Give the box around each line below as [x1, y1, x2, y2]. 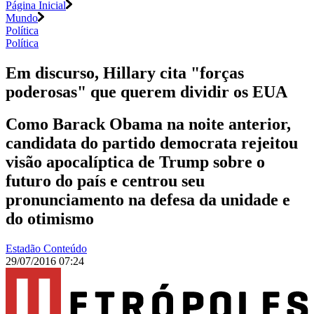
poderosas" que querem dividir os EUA [6, 82, 287, 101]
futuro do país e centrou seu [6, 172, 205, 191]
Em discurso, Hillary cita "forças [6, 63, 244, 82]
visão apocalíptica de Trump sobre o [6, 153, 265, 172]
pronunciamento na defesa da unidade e [6, 191, 290, 210]
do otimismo [6, 210, 94, 228]
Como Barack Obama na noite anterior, [6, 115, 291, 134]
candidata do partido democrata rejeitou [6, 134, 298, 153]
